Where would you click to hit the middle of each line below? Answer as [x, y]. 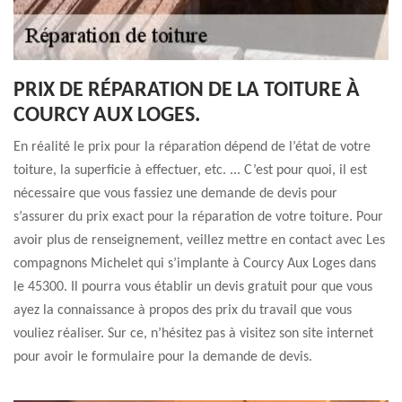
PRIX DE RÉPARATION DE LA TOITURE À [187, 91]
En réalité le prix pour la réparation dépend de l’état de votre [192, 147]
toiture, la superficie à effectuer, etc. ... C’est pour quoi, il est [190, 170]
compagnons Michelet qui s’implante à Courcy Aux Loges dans [195, 264]
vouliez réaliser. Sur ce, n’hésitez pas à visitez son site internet [193, 334]
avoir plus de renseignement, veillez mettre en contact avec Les [199, 240]
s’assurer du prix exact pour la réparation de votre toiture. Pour [198, 217]
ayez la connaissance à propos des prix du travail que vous [183, 310]
